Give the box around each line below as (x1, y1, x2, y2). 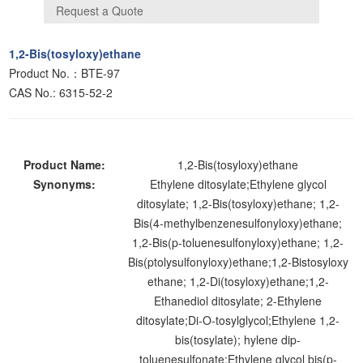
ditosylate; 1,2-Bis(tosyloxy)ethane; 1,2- (136, 194, 340, 211)
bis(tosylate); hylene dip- (175, 331, 301, 348)
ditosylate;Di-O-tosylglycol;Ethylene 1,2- (136, 311, 340, 328)
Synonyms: (32, 175, 99, 192)
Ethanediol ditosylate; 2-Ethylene (154, 292, 322, 309)
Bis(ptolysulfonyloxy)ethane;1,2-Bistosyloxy (127, 253, 348, 270)
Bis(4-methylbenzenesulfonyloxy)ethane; (134, 214, 343, 231)
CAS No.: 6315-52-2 (9, 83, 113, 100)
